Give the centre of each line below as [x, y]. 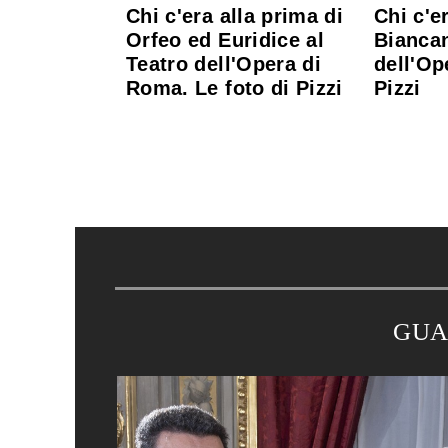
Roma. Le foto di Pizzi [234, 87]
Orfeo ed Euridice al [225, 39]
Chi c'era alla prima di [235, 15]
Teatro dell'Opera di [224, 63]
